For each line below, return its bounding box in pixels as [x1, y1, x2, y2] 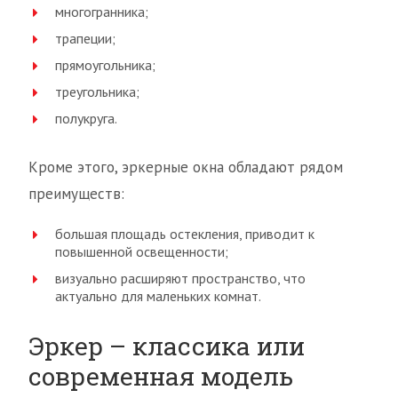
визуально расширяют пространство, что [55, 269, 306, 287]
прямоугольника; [55, 56, 155, 74]
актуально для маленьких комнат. [55, 287, 261, 305]
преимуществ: [28, 184, 124, 203]
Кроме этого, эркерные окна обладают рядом [28, 157, 343, 177]
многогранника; [55, 3, 148, 20]
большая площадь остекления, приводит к [55, 225, 314, 243]
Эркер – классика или [28, 330, 305, 362]
